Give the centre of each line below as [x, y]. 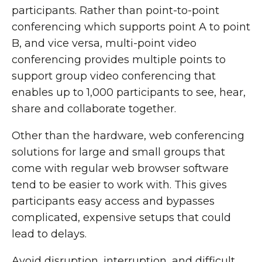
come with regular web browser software [120, 168]
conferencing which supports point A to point [131, 27]
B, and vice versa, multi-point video [104, 43]
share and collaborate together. [94, 109]
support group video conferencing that [114, 76]
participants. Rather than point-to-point [116, 11]
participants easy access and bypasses [113, 201]
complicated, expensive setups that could [121, 218]
